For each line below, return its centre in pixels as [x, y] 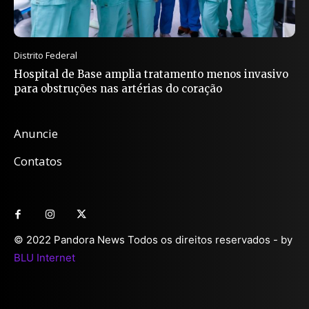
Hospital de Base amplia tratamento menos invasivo [151, 74]
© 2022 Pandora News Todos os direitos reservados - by [153, 240]
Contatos [38, 161]
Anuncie [36, 134]
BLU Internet [44, 258]
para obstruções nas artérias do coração [118, 89]
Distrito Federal [46, 56]
